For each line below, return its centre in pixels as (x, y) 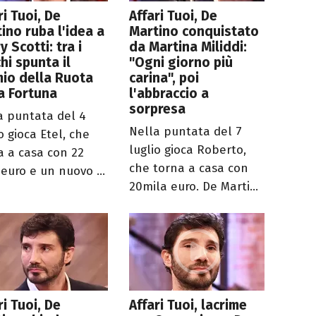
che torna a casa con (189, 169)
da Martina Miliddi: (188, 47)
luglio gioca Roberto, (188, 150)
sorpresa (158, 109)
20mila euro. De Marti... (194, 187)
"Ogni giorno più (181, 63)
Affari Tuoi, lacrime (188, 305)
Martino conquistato (194, 32)
